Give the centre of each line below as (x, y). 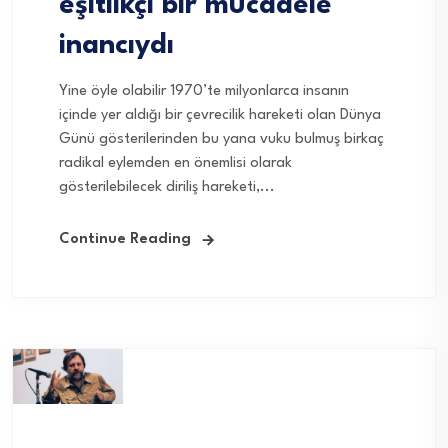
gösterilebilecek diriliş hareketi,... (167, 187)
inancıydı (116, 45)
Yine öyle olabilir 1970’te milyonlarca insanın (204, 91)
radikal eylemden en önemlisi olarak (175, 163)
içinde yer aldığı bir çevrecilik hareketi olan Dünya (220, 115)
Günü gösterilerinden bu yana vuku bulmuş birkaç (221, 139)
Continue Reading (125, 239)
